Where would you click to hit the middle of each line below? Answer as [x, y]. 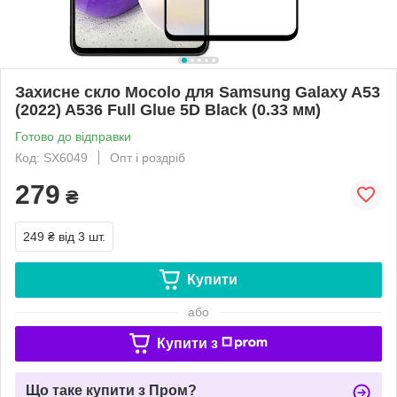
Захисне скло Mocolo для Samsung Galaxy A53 [198, 92]
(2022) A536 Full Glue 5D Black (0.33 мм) [168, 109]
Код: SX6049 [51, 157]
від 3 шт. [82, 236]
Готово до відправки [73, 136]
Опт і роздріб [148, 157]
